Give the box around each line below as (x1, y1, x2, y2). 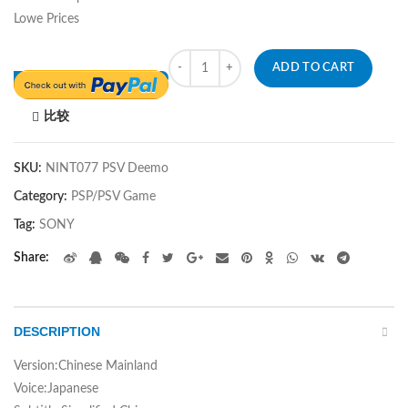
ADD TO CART (272, 62, 355, 75)
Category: (14, 189, 70, 203)
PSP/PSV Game (71, 189, 156, 203)
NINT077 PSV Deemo (46, 161, 168, 175)
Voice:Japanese (14, 382, 98, 395)
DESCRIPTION (14, 323, 100, 339)
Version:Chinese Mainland (14, 359, 158, 372)
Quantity (168, 53, 219, 66)
